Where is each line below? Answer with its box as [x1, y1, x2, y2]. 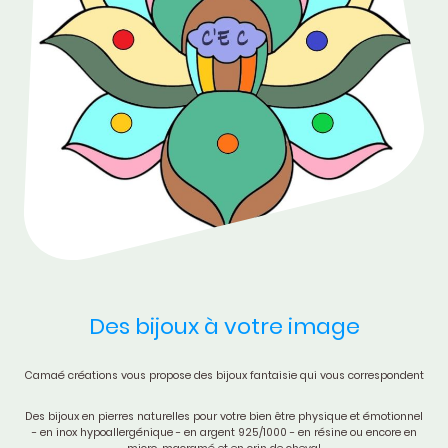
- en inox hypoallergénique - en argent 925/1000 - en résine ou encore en [31, 425, 417, 441]
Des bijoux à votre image [88, 311, 360, 343]
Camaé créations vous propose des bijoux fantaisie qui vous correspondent [24, 368, 424, 384]
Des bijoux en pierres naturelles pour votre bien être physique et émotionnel [25, 409, 423, 425]
